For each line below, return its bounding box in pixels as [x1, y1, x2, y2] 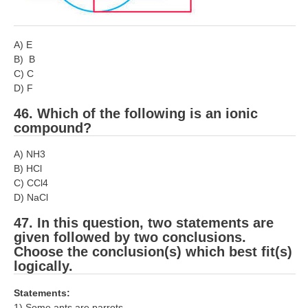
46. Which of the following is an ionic [14, 105, 258, 121]
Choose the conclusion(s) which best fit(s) [14, 244, 292, 260]
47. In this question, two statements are [14, 215, 274, 231]
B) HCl [14, 163, 42, 175]
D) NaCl [14, 192, 48, 203]
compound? [14, 120, 91, 135]
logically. [14, 258, 73, 274]
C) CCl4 [14, 177, 48, 189]
